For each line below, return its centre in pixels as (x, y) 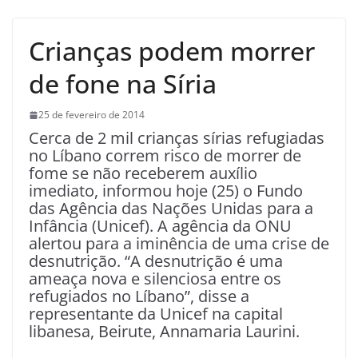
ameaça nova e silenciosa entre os (155, 279)
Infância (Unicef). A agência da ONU (160, 226)
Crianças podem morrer (172, 51)
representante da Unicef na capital (156, 314)
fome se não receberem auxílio (143, 173)
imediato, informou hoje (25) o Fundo (166, 191)
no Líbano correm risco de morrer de (165, 156)
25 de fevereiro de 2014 (91, 115)
